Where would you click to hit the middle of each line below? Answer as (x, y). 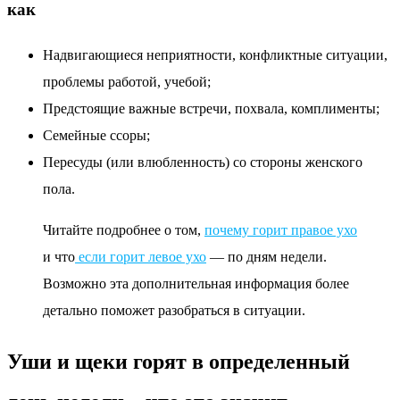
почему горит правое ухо (281, 229)
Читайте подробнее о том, (124, 229)
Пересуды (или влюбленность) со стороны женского (203, 162)
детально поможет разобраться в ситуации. (174, 310)
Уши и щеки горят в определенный (179, 361)
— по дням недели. (267, 256)
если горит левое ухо (141, 256)
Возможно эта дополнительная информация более (196, 283)
